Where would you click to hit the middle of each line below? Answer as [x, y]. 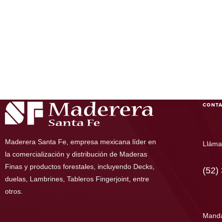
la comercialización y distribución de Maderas [76, 154]
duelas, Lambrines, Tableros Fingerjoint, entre [77, 179]
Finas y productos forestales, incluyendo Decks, [80, 166]
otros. [14, 191]
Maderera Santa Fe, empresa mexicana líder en [81, 141]
